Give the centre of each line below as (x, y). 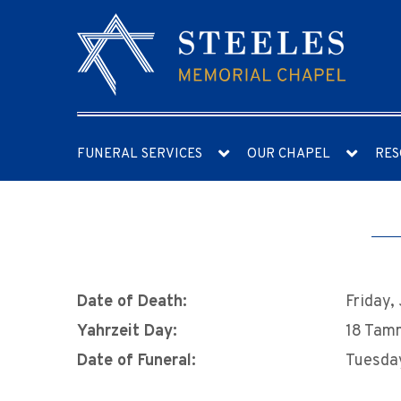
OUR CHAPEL (289, 154)
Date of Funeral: (137, 361)
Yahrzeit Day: (127, 332)
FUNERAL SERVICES (140, 154)
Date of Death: (132, 302)
